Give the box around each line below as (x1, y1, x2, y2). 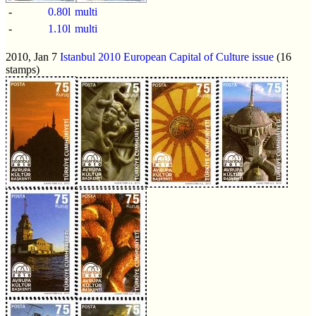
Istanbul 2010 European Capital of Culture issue (60, 50, 274, 63)
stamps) (6, 63, 39, 75)
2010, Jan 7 (6, 50, 60, 63)
